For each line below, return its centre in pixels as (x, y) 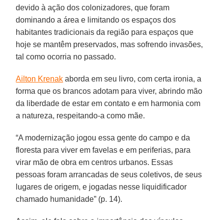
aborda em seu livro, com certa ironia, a (132, 79)
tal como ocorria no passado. (66, 56)
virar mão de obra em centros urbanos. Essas (95, 162)
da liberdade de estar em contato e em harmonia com (108, 103)
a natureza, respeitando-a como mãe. (81, 115)
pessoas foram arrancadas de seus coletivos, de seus (109, 174)
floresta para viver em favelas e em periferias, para (103, 150)
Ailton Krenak (40, 79)
